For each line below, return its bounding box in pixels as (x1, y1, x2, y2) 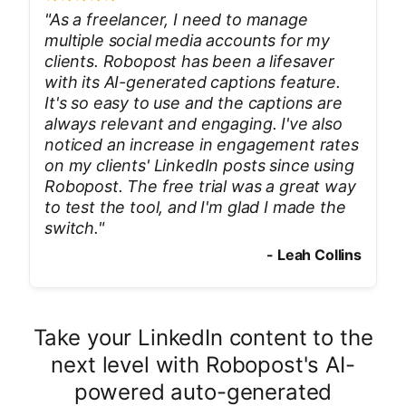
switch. (44, 218, 98, 237)
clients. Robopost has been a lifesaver (44, 52, 334, 71)
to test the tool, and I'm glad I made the (44, 198, 346, 217)
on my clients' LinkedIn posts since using (44, 156, 354, 175)
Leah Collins (276, 246, 362, 264)
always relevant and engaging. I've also (44, 114, 343, 133)
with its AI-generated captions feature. (44, 72, 341, 92)
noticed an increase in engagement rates (44, 135, 359, 154)
